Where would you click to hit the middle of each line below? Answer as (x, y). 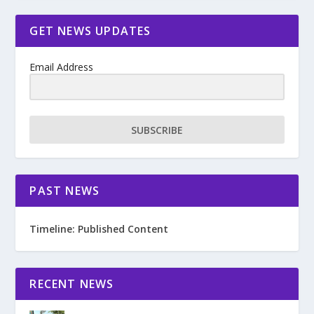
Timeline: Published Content (99, 229)
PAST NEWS (65, 191)
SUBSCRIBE (157, 130)
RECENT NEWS (72, 284)
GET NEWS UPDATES (90, 31)
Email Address (62, 67)
